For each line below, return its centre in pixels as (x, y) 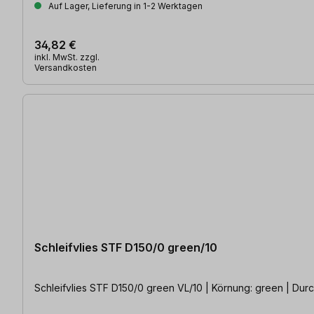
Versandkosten (66, 67)
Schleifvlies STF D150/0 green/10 (126, 247)
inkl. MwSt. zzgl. (67, 57)
